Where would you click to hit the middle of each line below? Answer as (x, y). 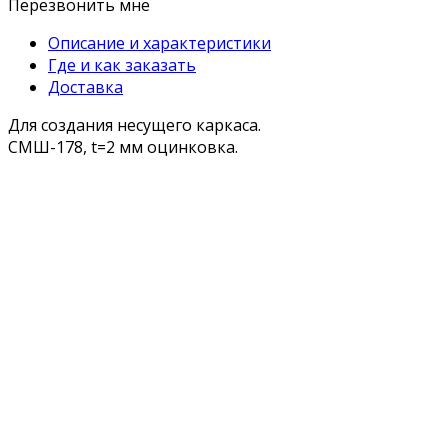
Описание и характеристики (159, 43)
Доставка (85, 87)
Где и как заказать (122, 65)
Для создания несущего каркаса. (134, 125)
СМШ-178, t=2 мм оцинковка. (123, 147)
